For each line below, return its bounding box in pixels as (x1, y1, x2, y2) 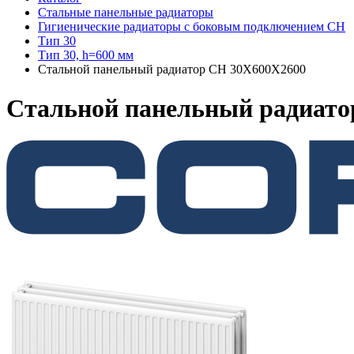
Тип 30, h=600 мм (38, 48, 134, 62)
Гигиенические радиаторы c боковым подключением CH (38, 20, 345, 34)
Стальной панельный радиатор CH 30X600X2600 (38, 62, 306, 77)
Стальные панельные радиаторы (38, 6, 213, 20)
